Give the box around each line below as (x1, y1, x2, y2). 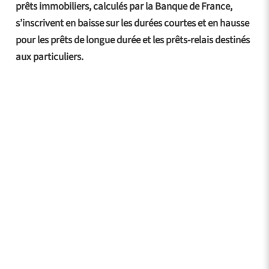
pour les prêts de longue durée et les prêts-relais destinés (15, 32, 250, 47)
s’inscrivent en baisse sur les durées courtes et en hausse (15, 16, 249, 31)
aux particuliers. (15, 49, 83, 64)
